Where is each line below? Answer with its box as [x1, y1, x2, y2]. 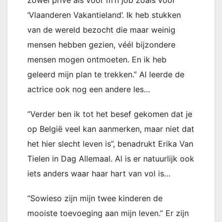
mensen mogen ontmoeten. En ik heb [27, 55, 166, 65]
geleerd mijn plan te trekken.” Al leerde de [27, 69, 184, 80]
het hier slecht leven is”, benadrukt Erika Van [27, 139, 193, 149]
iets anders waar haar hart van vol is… [27, 168, 170, 179]
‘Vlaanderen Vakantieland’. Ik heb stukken [27, 10, 181, 20]
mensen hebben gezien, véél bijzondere [27, 40, 175, 50]
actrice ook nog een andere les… [27, 84, 150, 95]
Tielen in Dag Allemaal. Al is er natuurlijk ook [27, 154, 194, 164]
